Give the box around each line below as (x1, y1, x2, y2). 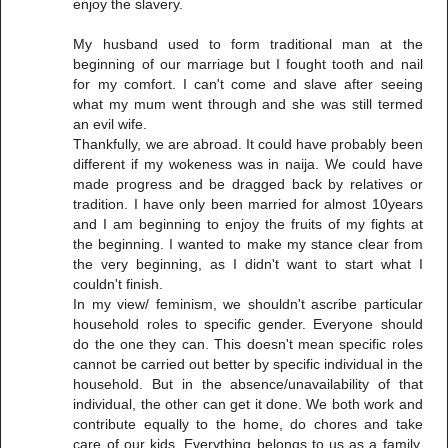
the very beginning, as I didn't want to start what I (73, 255, 423, 272)
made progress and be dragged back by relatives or (73, 175, 423, 192)
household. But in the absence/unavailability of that (73, 375, 423, 392)
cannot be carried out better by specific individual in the (73, 355, 423, 372)
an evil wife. (73, 115, 148, 132)
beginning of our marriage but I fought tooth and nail (73, 55, 423, 72)
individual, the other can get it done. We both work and (73, 395, 423, 412)
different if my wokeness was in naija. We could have (73, 155, 423, 172)
